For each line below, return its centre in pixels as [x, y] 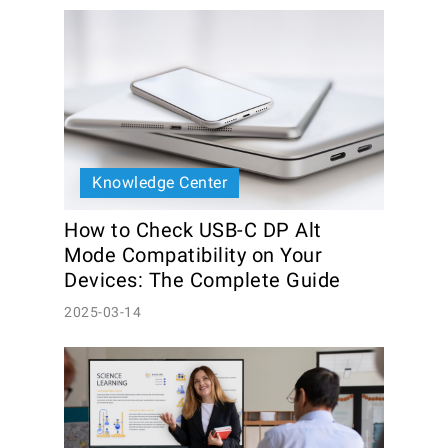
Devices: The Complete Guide [202, 280]
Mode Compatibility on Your [193, 255]
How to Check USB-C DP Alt [193, 230]
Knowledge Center [159, 182]
